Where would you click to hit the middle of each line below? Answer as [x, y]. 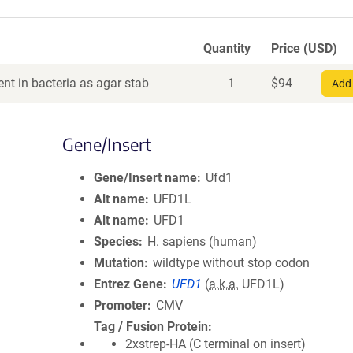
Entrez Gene [128, 284]
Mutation [119, 263]
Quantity [227, 48]
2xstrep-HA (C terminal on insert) [216, 344]
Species [116, 242]
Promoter [121, 305]
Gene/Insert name [145, 178]
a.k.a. [224, 284]
